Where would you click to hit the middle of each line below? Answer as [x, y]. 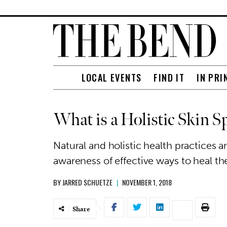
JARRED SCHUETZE [87, 182]
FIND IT [169, 78]
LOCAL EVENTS [111, 78]
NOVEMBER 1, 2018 [147, 182]
